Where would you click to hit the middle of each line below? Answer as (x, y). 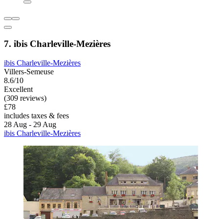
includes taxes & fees (36, 115)
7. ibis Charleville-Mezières (57, 44)
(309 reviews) (25, 98)
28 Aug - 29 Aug (30, 124)
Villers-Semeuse (29, 71)
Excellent (18, 89)
